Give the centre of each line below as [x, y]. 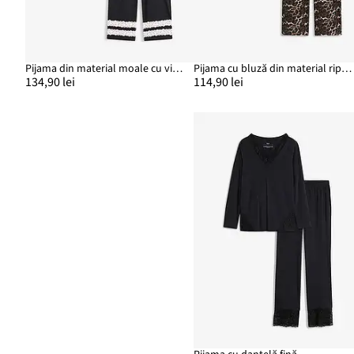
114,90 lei [219, 83]
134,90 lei [51, 83]
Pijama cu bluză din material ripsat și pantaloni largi [347, 69]
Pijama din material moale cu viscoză [178, 69]
